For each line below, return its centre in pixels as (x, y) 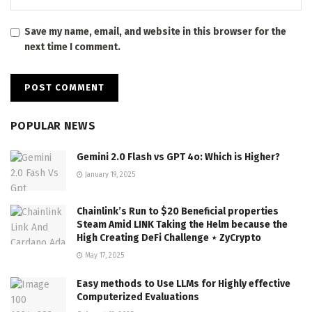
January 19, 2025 (109, 175)
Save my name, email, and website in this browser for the (155, 32)
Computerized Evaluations (138, 297)
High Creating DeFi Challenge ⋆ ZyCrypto (169, 237)
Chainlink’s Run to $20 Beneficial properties (178, 211)
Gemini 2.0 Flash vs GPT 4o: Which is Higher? (178, 157)
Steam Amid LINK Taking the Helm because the (182, 224)
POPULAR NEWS (53, 126)
